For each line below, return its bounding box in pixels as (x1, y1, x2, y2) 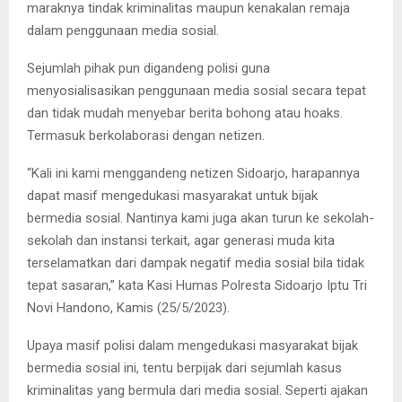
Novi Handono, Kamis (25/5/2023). (27, 299, 230, 316)
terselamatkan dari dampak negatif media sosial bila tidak (27, 254, 364, 271)
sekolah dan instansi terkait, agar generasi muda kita (27, 232, 335, 249)
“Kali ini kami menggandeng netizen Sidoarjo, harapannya (27, 164, 360, 181)
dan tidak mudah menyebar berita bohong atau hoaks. (27, 104, 343, 121)
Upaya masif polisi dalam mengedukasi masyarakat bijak (27, 336, 358, 354)
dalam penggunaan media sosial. (27, 22, 219, 39)
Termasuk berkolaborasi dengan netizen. (27, 127, 265, 144)
